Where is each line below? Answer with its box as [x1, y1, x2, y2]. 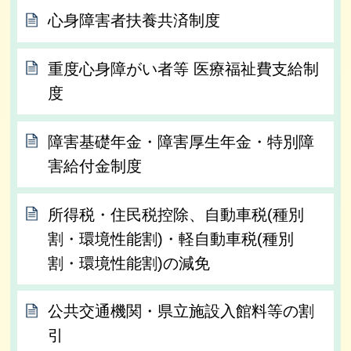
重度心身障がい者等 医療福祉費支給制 [48, 60, 320, 78]
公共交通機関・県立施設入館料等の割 [48, 302, 315, 320]
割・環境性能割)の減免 [48, 254, 211, 272]
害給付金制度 [48, 157, 143, 175]
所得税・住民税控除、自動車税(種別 [48, 205, 305, 223]
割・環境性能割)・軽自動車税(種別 [48, 230, 295, 248]
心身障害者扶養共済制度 [48, 12, 221, 30]
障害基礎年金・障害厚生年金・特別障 [48, 132, 315, 150]
